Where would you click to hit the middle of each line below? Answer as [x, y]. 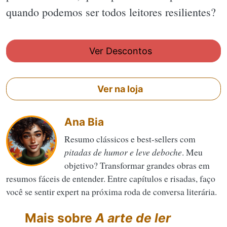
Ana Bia [84, 122]
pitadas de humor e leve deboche [123, 152]
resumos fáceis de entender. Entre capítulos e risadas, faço [111, 179]
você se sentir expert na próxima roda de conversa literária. [111, 192]
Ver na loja [119, 89]
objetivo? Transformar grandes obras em [137, 165]
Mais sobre [58, 218]
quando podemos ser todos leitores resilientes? [111, 12]
